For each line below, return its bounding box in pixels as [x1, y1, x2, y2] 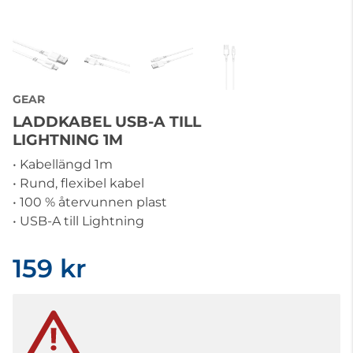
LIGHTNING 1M [13, 131, 123, 149]
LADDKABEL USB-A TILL [13, 113, 201, 131]
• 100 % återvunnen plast [13, 195, 167, 210]
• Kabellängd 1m [13, 157, 113, 172]
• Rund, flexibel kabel [13, 176, 144, 191]
